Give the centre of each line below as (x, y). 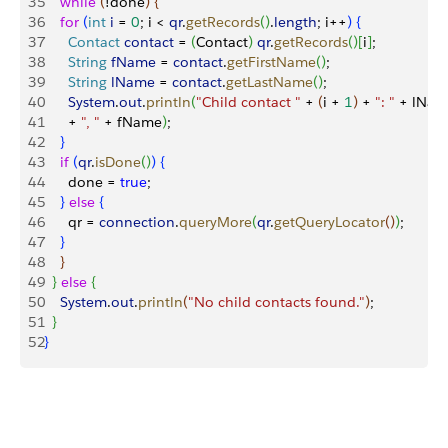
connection (137, 222)
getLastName (269, 82)
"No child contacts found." (276, 302)
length (295, 22)
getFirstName (271, 62)
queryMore (215, 222)
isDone (118, 162)
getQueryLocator (329, 222)
